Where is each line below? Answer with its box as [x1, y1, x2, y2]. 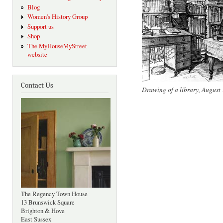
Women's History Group [27, 12, 88, 21]
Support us [27, 22, 54, 31]
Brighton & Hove [21, 207, 65, 216]
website [27, 50, 47, 59]
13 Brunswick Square [21, 198, 75, 207]
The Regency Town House [21, 190, 88, 199]
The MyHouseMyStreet [27, 41, 87, 50]
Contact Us [21, 81, 53, 90]
